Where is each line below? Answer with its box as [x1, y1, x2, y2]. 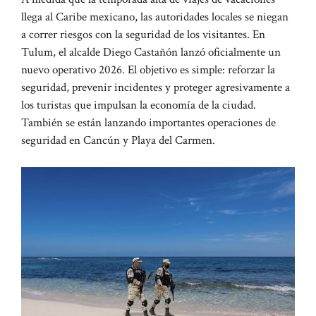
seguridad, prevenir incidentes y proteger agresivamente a [21, 79, 290, 95]
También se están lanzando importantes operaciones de [21, 114, 276, 130]
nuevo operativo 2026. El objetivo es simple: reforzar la [21, 61, 275, 78]
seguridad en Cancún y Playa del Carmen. [21, 132, 215, 148]
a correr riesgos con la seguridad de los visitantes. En [21, 26, 265, 42]
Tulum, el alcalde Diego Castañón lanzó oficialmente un [21, 44, 281, 60]
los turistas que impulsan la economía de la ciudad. [21, 97, 256, 113]
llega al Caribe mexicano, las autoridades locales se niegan [21, 8, 288, 25]
